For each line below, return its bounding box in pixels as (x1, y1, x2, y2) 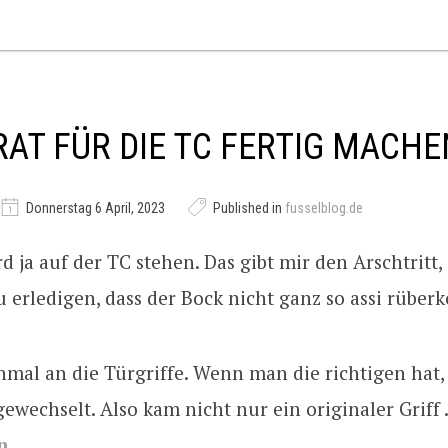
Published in (210, 200, 285, 216)
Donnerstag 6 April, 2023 (23, 200, 168, 216)
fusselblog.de (285, 200, 363, 216)
